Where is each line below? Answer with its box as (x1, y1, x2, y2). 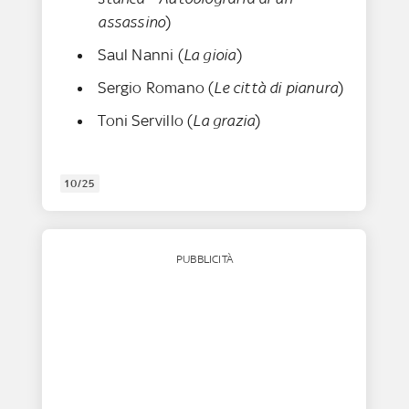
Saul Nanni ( (98, 46, 184, 65)
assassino (98, 13, 166, 32)
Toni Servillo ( (98, 111, 194, 131)
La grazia (193, 111, 256, 131)
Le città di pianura (214, 79, 339, 98)
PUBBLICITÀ (175, 253, 233, 267)
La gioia (183, 46, 236, 65)
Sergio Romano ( (98, 79, 215, 98)
